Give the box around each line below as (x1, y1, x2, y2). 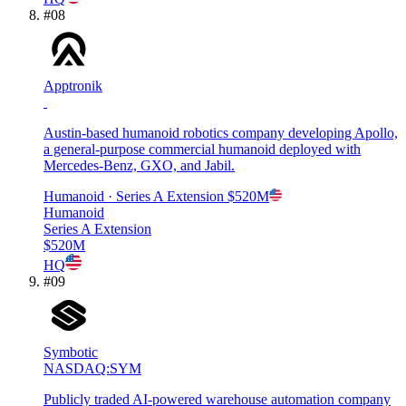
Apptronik (43, 77, 102, 93)
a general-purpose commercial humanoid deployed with (43, 140, 361, 157)
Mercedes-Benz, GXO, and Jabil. (43, 157, 235, 173)
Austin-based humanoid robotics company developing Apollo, (43, 124, 398, 140)
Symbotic (43, 343, 98, 360)
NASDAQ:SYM (43, 360, 141, 376)
